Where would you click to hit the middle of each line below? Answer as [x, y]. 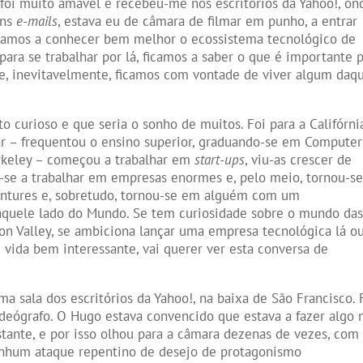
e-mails [37, 21]
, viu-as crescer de [299, 160]
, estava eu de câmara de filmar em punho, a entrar [208, 21]
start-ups [220, 160]
